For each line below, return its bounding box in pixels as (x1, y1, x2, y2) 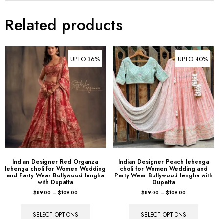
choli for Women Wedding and (119, 164, 208, 173)
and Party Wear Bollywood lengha (6, 171, 105, 180)
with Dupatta (37, 177, 73, 187)
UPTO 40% (178, 54, 208, 64)
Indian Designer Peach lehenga (118, 157, 209, 166)
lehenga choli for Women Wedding (5, 164, 106, 173)
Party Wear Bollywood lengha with (114, 171, 213, 180)
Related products (5, 14, 123, 37)
